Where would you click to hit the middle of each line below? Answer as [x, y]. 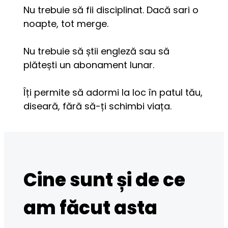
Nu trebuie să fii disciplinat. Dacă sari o [111, 10]
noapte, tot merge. [66, 23]
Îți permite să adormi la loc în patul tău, [113, 92]
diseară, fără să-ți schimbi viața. [98, 106]
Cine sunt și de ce [105, 180]
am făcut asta [91, 208]
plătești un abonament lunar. [89, 65]
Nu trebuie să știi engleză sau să [97, 51]
